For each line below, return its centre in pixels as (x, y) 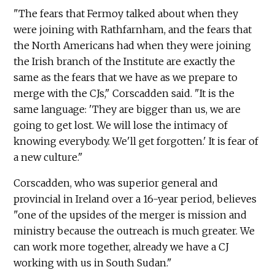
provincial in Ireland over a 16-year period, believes (135, 199)
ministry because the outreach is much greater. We (134, 230)
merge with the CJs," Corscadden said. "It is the (124, 93)
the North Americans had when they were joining (133, 45)
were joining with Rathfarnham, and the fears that (133, 29)
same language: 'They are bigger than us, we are (127, 109)
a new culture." (48, 157)
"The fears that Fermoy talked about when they (126, 13)
